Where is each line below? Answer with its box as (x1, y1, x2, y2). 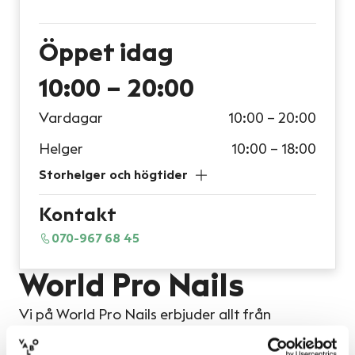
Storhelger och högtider (39, 168, 188, 181)
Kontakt (39, 206, 116, 225)
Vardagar (39, 111, 103, 125)
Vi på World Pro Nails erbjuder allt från (19, 307, 271, 322)
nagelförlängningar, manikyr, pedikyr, (19, 329, 262, 343)
